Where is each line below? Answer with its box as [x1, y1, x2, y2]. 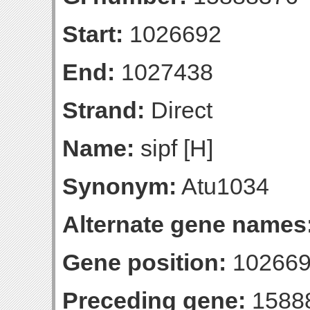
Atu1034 [176, 173, 269, 199]
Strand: [62, 97, 145, 123]
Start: [62, 21, 123, 47]
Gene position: [62, 249, 226, 275]
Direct [145, 97, 212, 123]
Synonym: [62, 173, 176, 199]
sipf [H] [134, 135, 213, 161]
